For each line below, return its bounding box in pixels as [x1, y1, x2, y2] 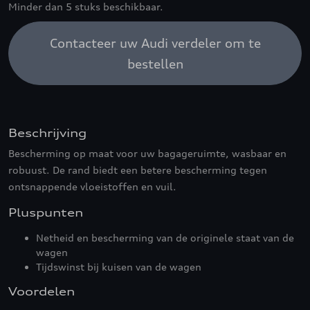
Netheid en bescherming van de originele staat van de [36, 232, 294, 244]
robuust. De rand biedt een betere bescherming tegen [8, 164, 267, 176]
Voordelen [8, 284, 75, 298]
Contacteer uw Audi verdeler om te [49, 35, 261, 51]
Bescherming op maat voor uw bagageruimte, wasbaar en [8, 147, 286, 159]
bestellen [127, 56, 183, 71]
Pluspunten [8, 206, 83, 219]
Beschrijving [8, 126, 86, 140]
